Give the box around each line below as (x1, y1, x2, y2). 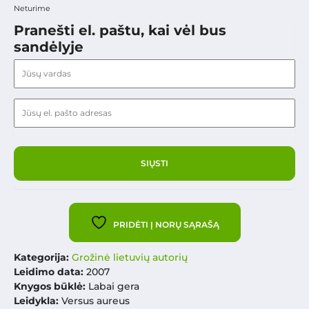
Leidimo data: (14, 266, 83, 279)
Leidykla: (14, 295, 59, 308)
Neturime (14, 3, 50, 14)
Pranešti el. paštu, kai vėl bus (14, 22, 226, 39)
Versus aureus (59, 295, 130, 308)
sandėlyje (14, 39, 83, 56)
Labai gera (88, 280, 139, 293)
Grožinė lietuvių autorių (72, 251, 188, 264)
